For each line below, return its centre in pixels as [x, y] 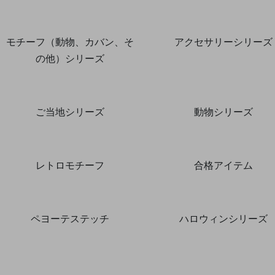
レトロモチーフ [70, 165]
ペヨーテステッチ [70, 218]
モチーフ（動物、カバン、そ [70, 41]
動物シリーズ [223, 111]
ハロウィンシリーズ [223, 218]
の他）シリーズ [70, 58]
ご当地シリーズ [70, 111]
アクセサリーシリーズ [223, 41]
